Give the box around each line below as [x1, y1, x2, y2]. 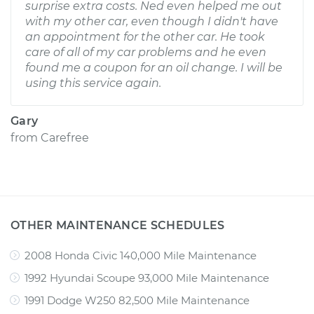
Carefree [41, 131, 89, 144]
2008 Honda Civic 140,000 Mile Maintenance [25, 249, 257, 262]
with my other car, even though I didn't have [25, 15, 278, 28]
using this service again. [25, 76, 161, 90]
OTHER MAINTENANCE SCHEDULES [11, 219, 225, 232]
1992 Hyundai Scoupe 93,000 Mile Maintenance [25, 271, 269, 285]
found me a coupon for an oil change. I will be [25, 61, 282, 74]
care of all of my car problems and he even [25, 46, 266, 59]
